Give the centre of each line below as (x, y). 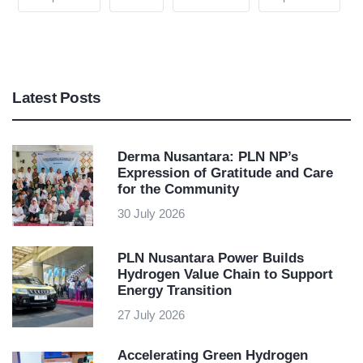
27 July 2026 (151, 315)
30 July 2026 (151, 214)
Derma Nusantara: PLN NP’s (208, 157)
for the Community (178, 190)
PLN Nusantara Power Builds (211, 258)
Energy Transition (175, 291)
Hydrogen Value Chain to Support (225, 275)
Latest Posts (56, 98)
